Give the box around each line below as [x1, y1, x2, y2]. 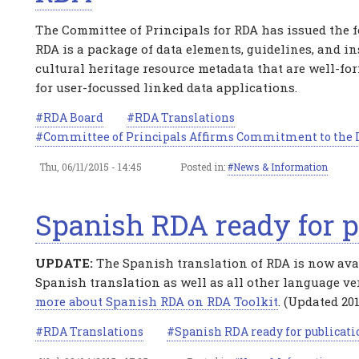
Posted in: [180, 160, 228, 173]
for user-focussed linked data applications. [35, 79, 297, 95]
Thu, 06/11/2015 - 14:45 [39, 160, 142, 173]
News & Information [233, 160, 328, 173]
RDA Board [43, 110, 103, 125]
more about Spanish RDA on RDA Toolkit [35, 293, 278, 309]
